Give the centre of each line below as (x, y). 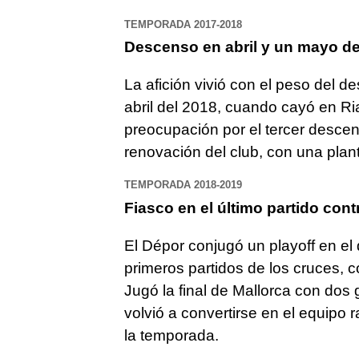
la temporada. (171, 335)
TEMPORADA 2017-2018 (183, 24)
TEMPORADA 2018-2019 (183, 185)
